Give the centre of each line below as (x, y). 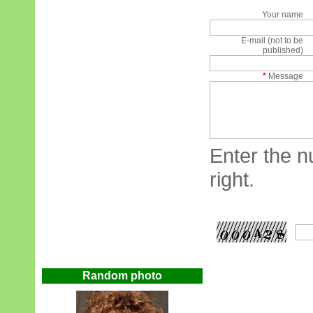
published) (283, 50)
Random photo (122, 276)
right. (232, 179)
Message (285, 76)
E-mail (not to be (272, 41)
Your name (283, 15)
